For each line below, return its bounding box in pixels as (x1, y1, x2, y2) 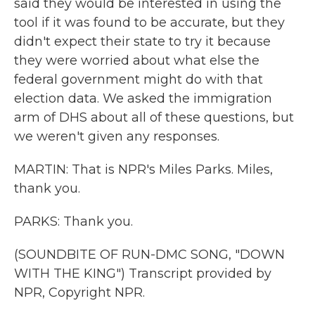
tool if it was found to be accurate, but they (14, 15, 285, 30)
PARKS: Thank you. (14, 214, 133, 229)
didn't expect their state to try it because (14, 34, 271, 49)
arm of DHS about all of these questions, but (14, 110, 294, 125)
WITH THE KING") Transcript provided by (14, 266, 271, 281)
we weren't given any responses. (14, 129, 219, 144)
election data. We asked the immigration (14, 91, 272, 106)
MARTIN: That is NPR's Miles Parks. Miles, (14, 162, 273, 177)
